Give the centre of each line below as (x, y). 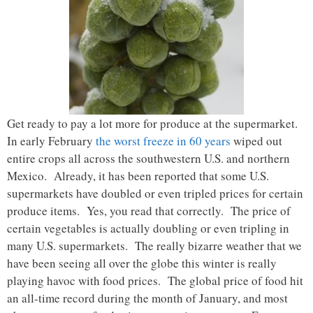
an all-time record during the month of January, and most (147, 298)
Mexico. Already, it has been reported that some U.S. (138, 176)
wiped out (256, 141)
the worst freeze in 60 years (163, 141)
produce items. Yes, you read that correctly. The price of (149, 211)
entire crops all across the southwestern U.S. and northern (148, 159)
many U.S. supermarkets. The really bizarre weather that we (154, 246)
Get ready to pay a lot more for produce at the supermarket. (154, 124)
